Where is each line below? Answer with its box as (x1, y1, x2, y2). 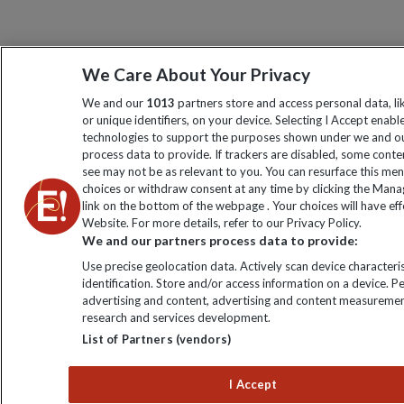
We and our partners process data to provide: (81, 233, 358, 248)
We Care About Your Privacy (81, 64, 310, 85)
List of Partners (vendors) (81, 332, 231, 346)
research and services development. (81, 310, 271, 325)
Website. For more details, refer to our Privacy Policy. (81, 216, 362, 230)
